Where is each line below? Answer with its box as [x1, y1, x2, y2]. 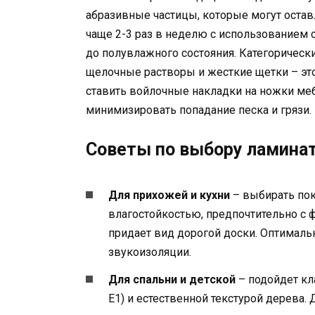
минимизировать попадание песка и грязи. [86, 103, 311, 117]
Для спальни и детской [108, 272, 236, 286]
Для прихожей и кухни [108, 188, 230, 202]
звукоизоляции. [108, 245, 191, 259]
